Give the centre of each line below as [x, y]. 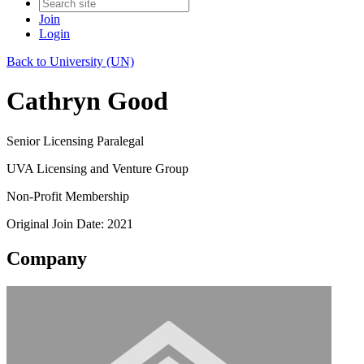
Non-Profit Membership [68, 196]
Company [47, 258]
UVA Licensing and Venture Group [97, 168]
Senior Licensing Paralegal [75, 141]
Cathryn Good [87, 101]
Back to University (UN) [70, 61]
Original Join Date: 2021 [70, 223]
